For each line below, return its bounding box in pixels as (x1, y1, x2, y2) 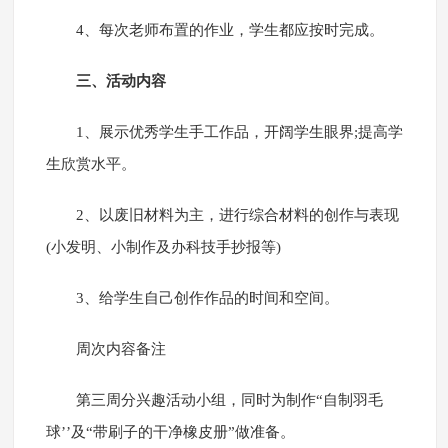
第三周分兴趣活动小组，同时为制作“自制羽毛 (75, 392, 383, 409)
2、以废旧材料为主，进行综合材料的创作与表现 (75, 207, 399, 224)
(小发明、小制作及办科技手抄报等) (45, 239, 281, 256)
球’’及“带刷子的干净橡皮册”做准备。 (45, 424, 295, 441)
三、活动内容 (75, 73, 166, 90)
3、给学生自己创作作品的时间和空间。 (75, 290, 339, 307)
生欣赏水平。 (45, 156, 136, 173)
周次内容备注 (75, 341, 166, 358)
